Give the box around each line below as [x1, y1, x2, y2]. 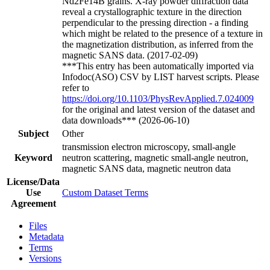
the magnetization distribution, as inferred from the [62, 39, 253, 49]
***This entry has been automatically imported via [62, 60, 254, 71]
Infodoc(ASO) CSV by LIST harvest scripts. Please [62, 71, 259, 82]
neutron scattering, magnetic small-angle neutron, [62, 152, 248, 163]
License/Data [7, 176, 60, 187]
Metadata [29, 231, 64, 242]
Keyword [14, 152, 52, 163]
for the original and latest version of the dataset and [62, 104, 255, 115]
